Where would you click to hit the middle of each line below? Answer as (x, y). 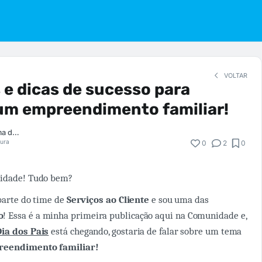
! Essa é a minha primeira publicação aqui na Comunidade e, (125, 215)
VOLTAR (235, 76)
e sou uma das (179, 199)
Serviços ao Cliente (107, 199)
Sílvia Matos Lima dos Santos (16, 132)
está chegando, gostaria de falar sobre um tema (145, 231)
